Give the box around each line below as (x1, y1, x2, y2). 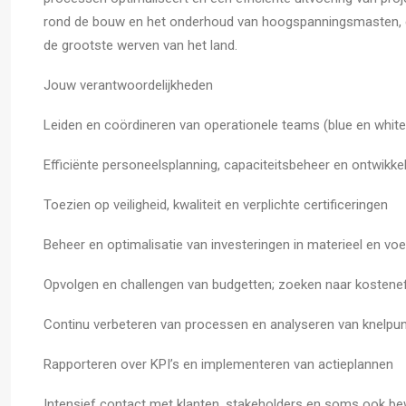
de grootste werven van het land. (43, 37, 237, 53)
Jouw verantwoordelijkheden (43, 77, 213, 93)
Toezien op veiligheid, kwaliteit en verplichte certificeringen (43, 197, 388, 213)
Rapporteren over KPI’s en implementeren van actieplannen (43, 356, 393, 372)
